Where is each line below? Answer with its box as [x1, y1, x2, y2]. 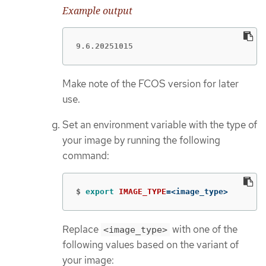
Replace [62, 223, 101, 236]
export [85, 187, 119, 197]
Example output [62, 4, 132, 18]
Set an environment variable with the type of [62, 118, 257, 131]
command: [62, 148, 109, 162]
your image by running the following [62, 133, 220, 147]
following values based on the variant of [62, 238, 239, 252]
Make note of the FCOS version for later [62, 77, 239, 90]
